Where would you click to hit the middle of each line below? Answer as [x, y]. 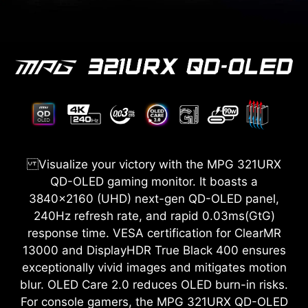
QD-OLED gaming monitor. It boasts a [154, 182]
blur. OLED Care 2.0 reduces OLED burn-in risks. [154, 285]
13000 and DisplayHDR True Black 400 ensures [154, 251]
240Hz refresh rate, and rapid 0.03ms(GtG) [154, 216]
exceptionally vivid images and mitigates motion [154, 268]
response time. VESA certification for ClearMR [154, 233]
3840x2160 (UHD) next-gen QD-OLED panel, [154, 199]
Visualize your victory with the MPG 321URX [154, 165]
